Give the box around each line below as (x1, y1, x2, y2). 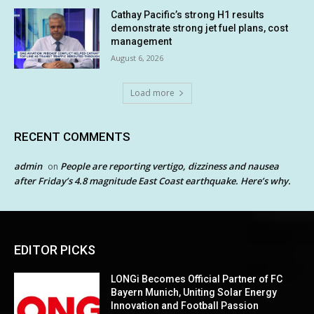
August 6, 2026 (111, 53, 164, 64)
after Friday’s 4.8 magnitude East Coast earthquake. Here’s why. (14, 174, 291, 187)
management (111, 36, 172, 48)
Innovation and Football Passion (111, 299, 259, 311)
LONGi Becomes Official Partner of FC (111, 273, 283, 285)
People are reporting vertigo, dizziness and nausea (60, 159, 279, 172)
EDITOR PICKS (14, 242, 95, 257)
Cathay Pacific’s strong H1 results (111, 9, 265, 21)
